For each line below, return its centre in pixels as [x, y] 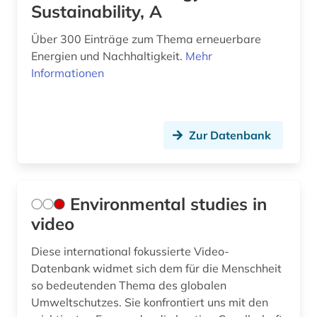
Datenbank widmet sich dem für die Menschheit [156, 269]
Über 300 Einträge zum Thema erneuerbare [146, 39]
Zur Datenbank [230, 136]
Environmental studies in [168, 204]
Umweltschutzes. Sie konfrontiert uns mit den [150, 302]
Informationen [68, 73]
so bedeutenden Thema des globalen [129, 286]
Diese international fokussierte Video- [130, 252]
